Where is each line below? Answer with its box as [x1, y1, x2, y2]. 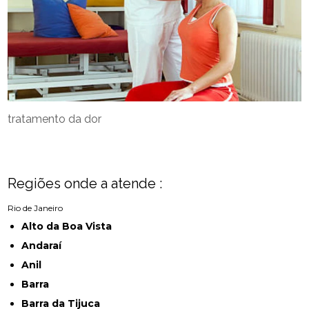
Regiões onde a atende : [8, 175, 163, 192]
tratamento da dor [8, 112, 102, 126]
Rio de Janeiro [8, 203, 63, 214]
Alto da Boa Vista [29, 220, 112, 233]
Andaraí [29, 239, 62, 252]
